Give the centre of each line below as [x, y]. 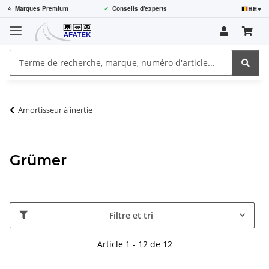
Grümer [38, 160]
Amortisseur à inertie [55, 110]
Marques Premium [42, 8]
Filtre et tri [131, 215]
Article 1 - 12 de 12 [134, 244]
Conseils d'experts [140, 8]
